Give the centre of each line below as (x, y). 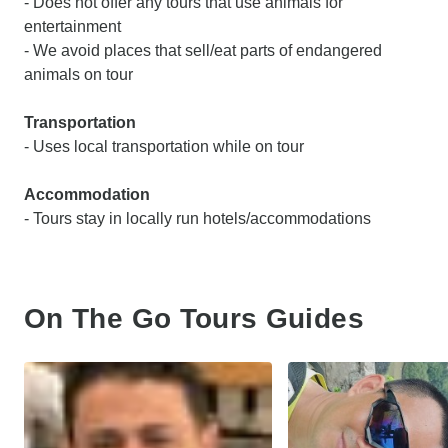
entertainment (72, 26)
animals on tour (78, 74)
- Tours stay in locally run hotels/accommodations (197, 218)
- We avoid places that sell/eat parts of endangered (203, 50)
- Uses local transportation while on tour (164, 146)
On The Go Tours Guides (194, 318)
